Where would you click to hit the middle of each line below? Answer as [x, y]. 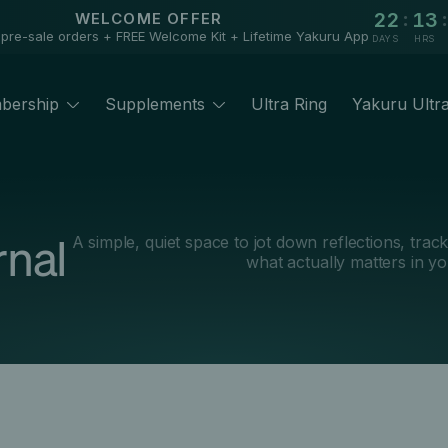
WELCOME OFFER [148, 18]
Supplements [154, 103]
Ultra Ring [288, 103]
